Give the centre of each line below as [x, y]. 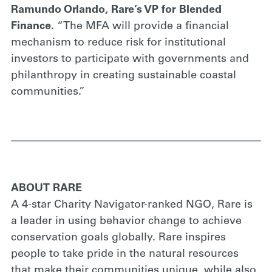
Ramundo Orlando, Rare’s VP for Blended [116, 10]
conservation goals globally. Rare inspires [118, 238]
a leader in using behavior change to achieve [126, 222]
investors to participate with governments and [130, 59]
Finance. [34, 27]
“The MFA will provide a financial [143, 27]
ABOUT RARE [46, 189]
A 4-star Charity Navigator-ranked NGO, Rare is [132, 205]
